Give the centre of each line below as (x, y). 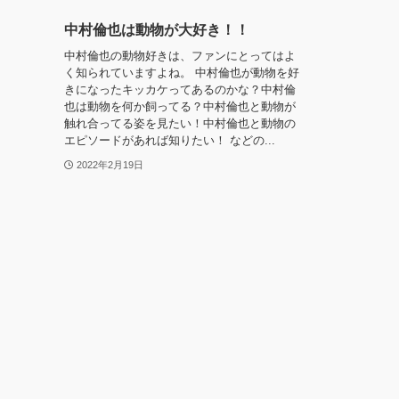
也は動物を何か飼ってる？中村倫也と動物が (180, 106)
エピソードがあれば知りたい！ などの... (170, 140)
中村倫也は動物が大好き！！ (157, 30)
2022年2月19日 (110, 164)
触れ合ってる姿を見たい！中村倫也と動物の (180, 123)
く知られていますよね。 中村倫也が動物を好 (182, 72)
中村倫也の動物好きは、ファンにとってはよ (180, 55)
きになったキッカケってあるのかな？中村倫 (180, 89)
